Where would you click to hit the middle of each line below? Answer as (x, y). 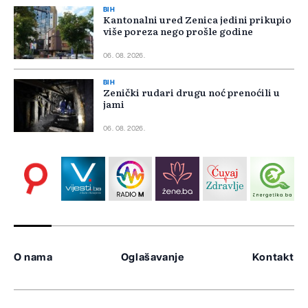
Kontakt (273, 258)
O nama (33, 258)
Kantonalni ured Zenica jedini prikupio (197, 20)
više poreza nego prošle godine (178, 31)
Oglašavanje (152, 258)
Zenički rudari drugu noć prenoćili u (191, 92)
